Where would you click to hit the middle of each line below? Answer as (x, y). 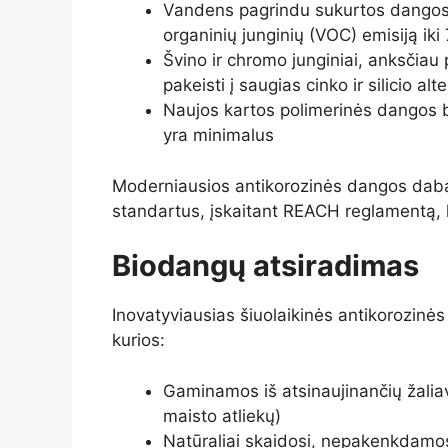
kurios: (138, 340)
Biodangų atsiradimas (265, 266)
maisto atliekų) (222, 415)
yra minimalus (218, 135)
